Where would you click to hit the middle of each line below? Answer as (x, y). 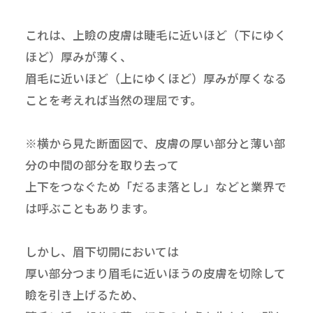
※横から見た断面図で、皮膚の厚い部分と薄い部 (155, 144)
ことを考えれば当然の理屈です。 (113, 100)
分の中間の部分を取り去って (102, 165)
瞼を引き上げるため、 (84, 295)
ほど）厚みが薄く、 (78, 57)
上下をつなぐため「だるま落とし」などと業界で (155, 187)
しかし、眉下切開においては (102, 252)
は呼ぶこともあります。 (89, 209)
